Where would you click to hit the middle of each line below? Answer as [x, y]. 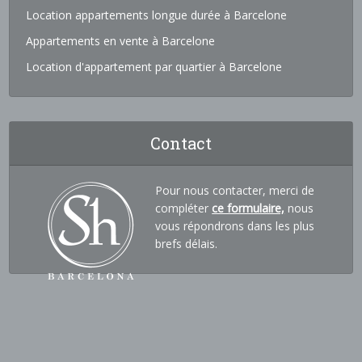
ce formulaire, [248, 208]
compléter [184, 208]
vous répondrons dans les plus [235, 226]
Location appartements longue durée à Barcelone [157, 15]
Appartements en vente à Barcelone [121, 41]
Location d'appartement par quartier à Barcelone [154, 67]
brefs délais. [187, 244]
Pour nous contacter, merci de [235, 191]
